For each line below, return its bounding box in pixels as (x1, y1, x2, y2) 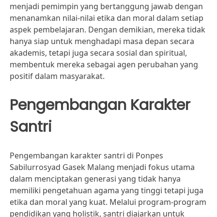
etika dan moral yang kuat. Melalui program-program (10, 197, 206, 207)
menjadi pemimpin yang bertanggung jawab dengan (10, 1, 203, 12)
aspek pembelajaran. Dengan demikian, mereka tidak (10, 24, 205, 35)
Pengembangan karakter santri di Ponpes (10, 150, 163, 161)
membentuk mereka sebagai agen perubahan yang (10, 59, 198, 70)
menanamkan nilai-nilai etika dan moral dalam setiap (10, 13, 203, 23)
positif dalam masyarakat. (10, 71, 105, 81)
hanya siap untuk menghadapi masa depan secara (10, 36, 194, 46)
